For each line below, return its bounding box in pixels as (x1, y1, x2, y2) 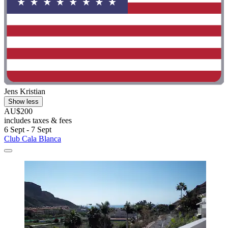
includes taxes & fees (4, 116, 72, 125)
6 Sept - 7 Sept (4, 125, 51, 134)
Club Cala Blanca (4, 134, 61, 143)
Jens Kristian (4, 87, 45, 96)
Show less (8, 97, 39, 105)
